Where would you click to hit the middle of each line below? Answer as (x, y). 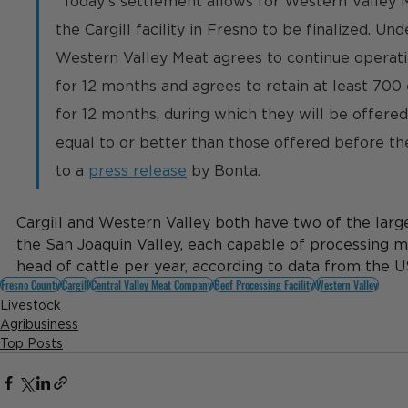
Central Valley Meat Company (152, 284)
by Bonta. (226, 170)
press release (138, 170)
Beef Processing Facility (264, 284)
